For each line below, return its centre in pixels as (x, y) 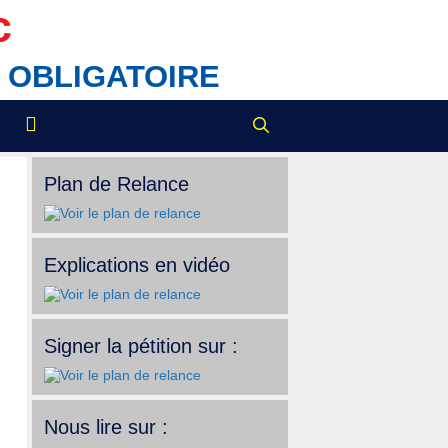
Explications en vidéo (137, 265)
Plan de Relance (116, 184)
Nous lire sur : (106, 427)
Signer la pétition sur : (141, 346)
